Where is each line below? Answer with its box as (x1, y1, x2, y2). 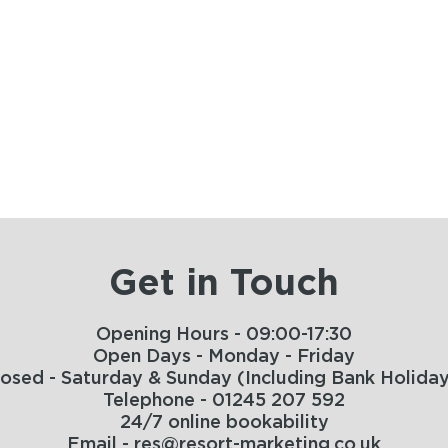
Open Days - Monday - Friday (93, 347, 355, 366)
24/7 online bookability (119, 413, 329, 432)
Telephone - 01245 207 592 (103, 391, 345, 410)
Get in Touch (109, 265, 339, 302)
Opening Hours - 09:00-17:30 (96, 325, 352, 344)
